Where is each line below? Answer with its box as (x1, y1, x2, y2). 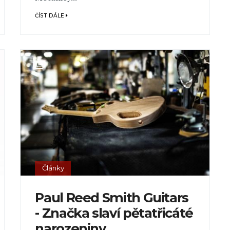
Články (42, 164, 64, 172)
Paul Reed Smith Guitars (35, 189, 189, 206)
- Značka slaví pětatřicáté (35, 205, 193, 221)
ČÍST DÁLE (35, 12, 66, 20)
